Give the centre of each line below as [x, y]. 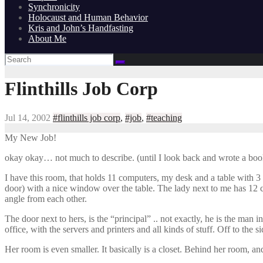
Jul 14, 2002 [28, 117]
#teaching [164, 117]
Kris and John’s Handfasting [81, 28]
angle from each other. [46, 198]
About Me [47, 38]
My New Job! [31, 137]
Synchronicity [54, 6]
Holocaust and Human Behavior [88, 17]
